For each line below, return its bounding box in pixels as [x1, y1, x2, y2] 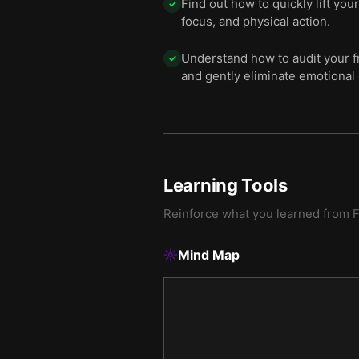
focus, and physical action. [181, 14, 330, 29]
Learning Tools [163, 175, 288, 196]
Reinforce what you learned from [163, 206, 353, 221]
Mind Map [178, 247, 240, 263]
